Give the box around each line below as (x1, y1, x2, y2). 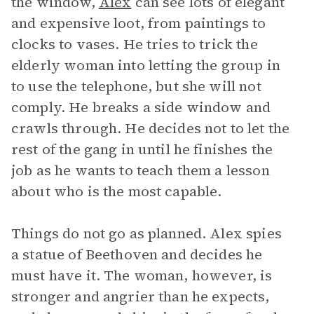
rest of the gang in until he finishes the (11, 139, 273, 159)
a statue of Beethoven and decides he (11, 245, 263, 264)
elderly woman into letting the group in (11, 55, 280, 75)
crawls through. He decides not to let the (11, 118, 290, 138)
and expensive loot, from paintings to (11, 13, 266, 33)
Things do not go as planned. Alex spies (11, 224, 282, 243)
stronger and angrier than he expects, (11, 287, 270, 306)
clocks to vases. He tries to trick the (11, 34, 258, 54)
